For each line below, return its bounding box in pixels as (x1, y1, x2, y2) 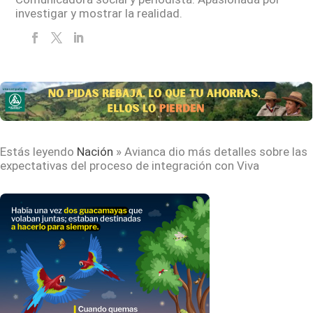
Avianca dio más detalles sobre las (124, 144, 307, 159)
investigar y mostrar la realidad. (15, 6, 183, 20)
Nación (77, 144, 113, 159)
